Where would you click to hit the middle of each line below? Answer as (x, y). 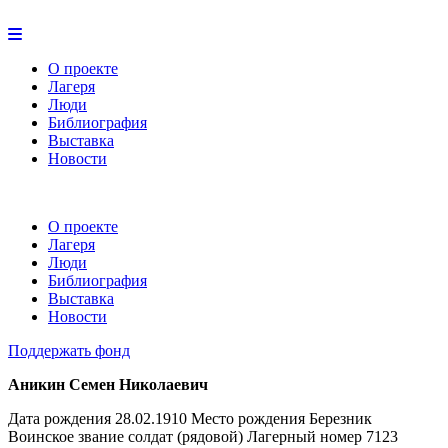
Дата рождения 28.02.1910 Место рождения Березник (190, 418)
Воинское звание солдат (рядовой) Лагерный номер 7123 (203, 436)
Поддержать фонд (69, 350)
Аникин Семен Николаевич (108, 384)
